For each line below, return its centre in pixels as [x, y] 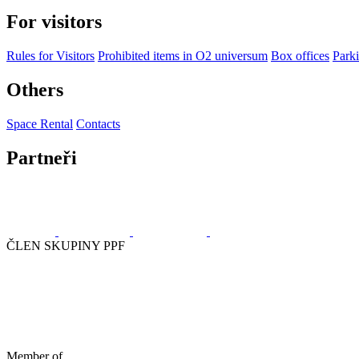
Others [35, 89]
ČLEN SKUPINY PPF [66, 246]
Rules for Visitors [50, 55]
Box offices [300, 55]
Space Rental [40, 123]
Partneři [42, 157]
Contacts [98, 123]
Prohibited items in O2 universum [183, 55]
